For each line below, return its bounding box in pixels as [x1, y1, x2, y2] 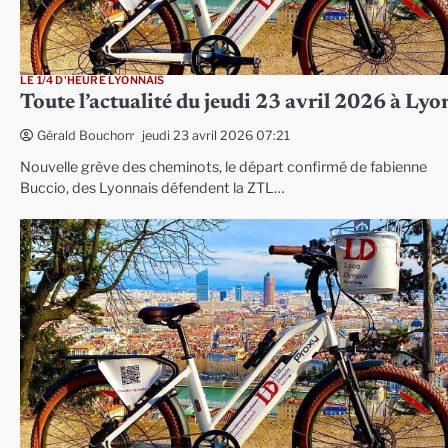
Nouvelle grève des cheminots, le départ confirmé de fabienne [20, 158, 427, 177]
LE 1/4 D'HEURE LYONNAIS [20, 74, 165, 88]
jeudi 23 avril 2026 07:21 [142, 127, 290, 143]
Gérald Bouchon [37, 128, 132, 144]
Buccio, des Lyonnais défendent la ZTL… [20, 179, 285, 198]
